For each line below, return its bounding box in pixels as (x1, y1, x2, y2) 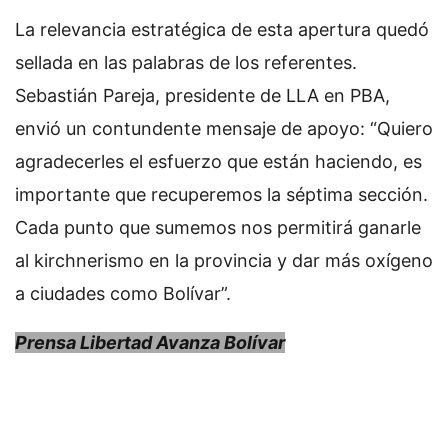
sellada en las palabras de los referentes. (15, 52, 357, 73)
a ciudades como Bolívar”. (15, 283, 231, 304)
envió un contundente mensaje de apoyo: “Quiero (15, 118, 433, 139)
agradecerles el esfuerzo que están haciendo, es (15, 151, 422, 172)
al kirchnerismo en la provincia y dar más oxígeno (15, 250, 433, 271)
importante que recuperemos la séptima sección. (15, 184, 428, 205)
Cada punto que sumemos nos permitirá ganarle (15, 217, 421, 238)
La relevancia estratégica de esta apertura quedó (15, 19, 429, 40)
